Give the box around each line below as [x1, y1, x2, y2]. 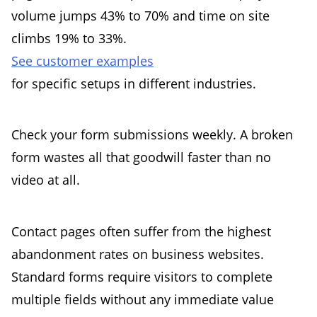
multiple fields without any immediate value [11, 290, 274, 308]
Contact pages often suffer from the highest [11, 222, 271, 240]
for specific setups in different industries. [11, 74, 256, 92]
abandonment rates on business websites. [11, 245, 264, 263]
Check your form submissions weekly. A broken [11, 126, 293, 144]
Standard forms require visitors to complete [11, 267, 272, 285]
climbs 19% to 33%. [11, 29, 127, 47]
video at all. [11, 171, 80, 189]
